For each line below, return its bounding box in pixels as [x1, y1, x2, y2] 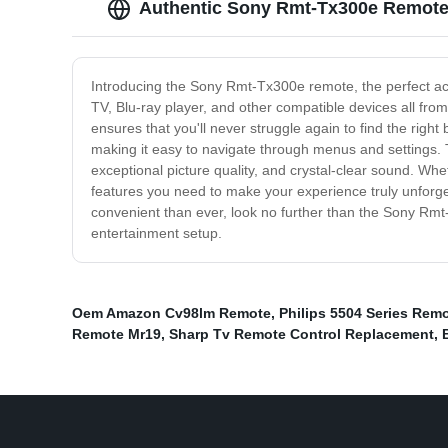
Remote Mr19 [72, 326, 161, 343]
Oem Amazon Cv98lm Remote [72, 305, 271, 322]
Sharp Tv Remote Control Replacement [169, 326, 434, 343]
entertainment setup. [91, 225, 222, 242]
